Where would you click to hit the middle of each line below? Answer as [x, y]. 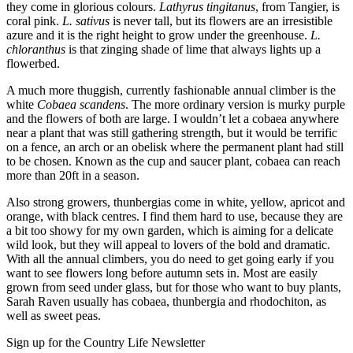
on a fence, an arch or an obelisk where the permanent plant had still [175, 147]
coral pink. [34, 20]
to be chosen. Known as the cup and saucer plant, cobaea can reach [173, 161]
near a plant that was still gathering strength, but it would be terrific [172, 132]
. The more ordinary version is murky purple [235, 104]
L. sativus [86, 20]
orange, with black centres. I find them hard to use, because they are [175, 216]
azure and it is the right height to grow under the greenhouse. [158, 35]
